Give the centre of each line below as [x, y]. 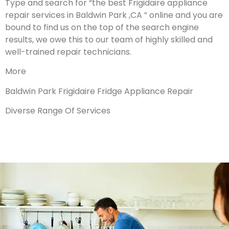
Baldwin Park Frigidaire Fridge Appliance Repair [99, 91]
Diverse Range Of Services [58, 111]
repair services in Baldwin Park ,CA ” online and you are [114, 15]
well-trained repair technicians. [68, 52]
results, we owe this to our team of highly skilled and [109, 40]
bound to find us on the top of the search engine [102, 28]
